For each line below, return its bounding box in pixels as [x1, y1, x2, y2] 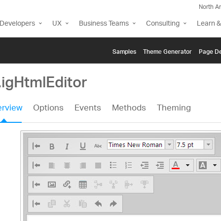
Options [33, 100, 64, 118]
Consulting [146, 16, 180, 32]
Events [74, 100, 101, 118]
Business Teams [79, 16, 129, 32]
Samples [112, 42, 136, 59]
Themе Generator [143, 42, 192, 59]
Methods [111, 100, 146, 118]
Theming [156, 100, 191, 118]
